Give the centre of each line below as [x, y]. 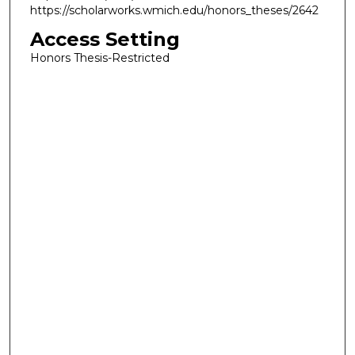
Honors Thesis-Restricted [99, 57]
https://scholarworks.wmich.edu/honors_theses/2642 [174, 11]
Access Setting [105, 39]
